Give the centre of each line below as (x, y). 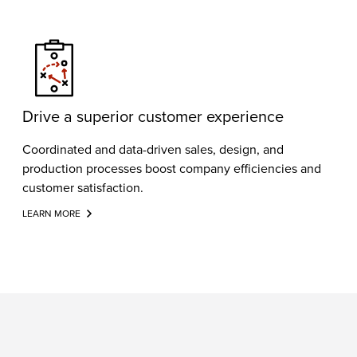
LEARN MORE (51, 213)
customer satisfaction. (83, 187)
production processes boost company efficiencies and (172, 168)
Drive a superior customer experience (153, 116)
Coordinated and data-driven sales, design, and (153, 149)
